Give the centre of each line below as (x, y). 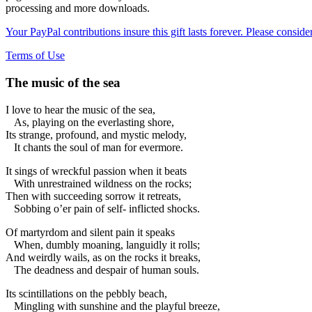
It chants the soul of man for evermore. (94, 147)
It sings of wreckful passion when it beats (96, 171)
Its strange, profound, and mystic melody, (96, 134)
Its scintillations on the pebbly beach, (86, 293)
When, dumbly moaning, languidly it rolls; (103, 244)
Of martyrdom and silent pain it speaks (90, 232)
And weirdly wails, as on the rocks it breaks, (103, 257)
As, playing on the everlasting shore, (90, 122)
